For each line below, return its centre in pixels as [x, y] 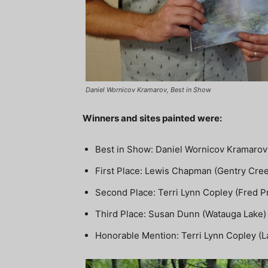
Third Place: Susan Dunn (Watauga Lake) [181, 214]
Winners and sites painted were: [152, 118]
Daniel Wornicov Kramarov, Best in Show [148, 90]
